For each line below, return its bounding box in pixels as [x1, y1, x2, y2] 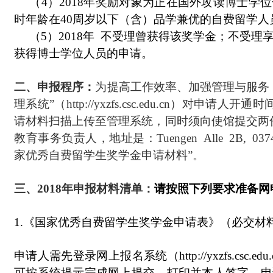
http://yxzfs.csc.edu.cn [66, 97, 170, 110]
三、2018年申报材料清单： [14, 182, 154, 195]
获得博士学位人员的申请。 [14, 47, 153, 60]
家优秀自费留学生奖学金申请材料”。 [14, 149, 204, 161]
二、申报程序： [14, 80, 96, 93]
